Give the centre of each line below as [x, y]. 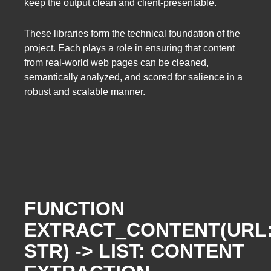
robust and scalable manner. [85, 92]
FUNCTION [74, 208]
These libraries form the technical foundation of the [132, 34]
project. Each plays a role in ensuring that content [129, 48]
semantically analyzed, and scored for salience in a [133, 77]
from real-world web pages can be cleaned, [116, 63]
